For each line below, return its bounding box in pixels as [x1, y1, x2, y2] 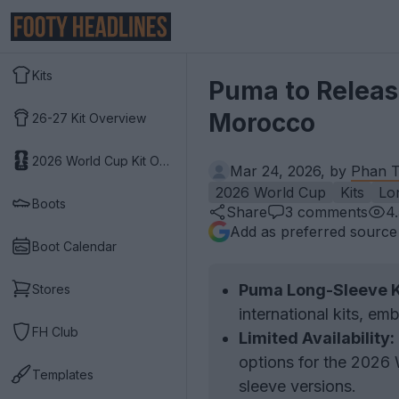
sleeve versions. [239, 377, 356, 395]
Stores [32, 281, 70, 297]
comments [293, 203, 368, 221]
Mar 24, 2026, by [230, 162, 351, 180]
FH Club [32, 323, 78, 339]
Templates [32, 366, 94, 382]
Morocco [208, 108, 315, 138]
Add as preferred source [230, 223, 397, 240]
